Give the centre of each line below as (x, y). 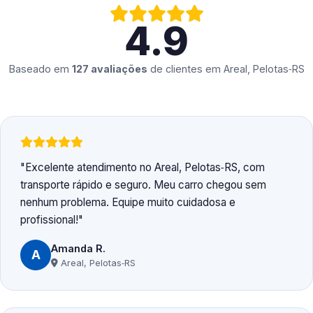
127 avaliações (109, 69)
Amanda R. (78, 248)
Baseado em (40, 69)
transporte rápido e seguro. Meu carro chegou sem (143, 185)
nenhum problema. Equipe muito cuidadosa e (128, 203)
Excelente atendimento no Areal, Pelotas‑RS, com (145, 168)
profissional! (49, 220)
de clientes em (185, 69)
